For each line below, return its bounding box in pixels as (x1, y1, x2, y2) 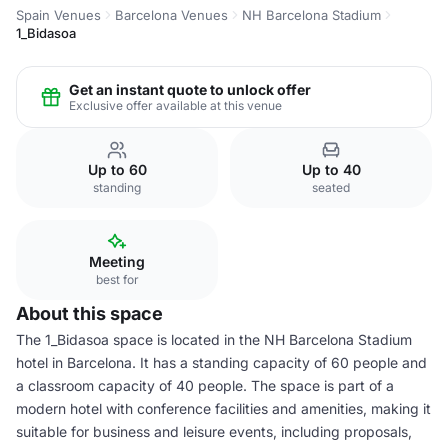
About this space (16, 303, 163, 324)
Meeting (89, 253, 145, 270)
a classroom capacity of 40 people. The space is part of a (16, 377, 394, 394)
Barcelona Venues (115, 7, 228, 23)
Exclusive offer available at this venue (69, 97, 282, 113)
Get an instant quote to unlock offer (69, 80, 311, 98)
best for (95, 272, 139, 287)
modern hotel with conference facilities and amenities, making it (16, 400, 431, 417)
